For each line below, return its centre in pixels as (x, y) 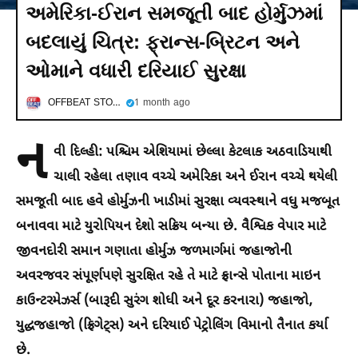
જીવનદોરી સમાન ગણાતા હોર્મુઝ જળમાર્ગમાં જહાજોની (154, 252)
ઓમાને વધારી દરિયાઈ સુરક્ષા (136, 71)
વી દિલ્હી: (78, 153)
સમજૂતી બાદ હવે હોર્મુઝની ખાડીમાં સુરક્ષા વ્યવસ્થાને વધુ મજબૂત (178, 203)
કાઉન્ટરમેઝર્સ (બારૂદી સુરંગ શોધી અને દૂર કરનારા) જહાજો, (164, 302)
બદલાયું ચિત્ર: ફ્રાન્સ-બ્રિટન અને (163, 42)
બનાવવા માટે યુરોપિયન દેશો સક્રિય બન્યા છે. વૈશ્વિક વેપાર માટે (171, 227)
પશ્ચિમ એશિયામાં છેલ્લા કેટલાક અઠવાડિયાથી (217, 153)
